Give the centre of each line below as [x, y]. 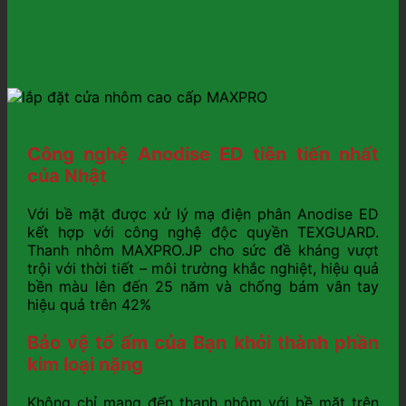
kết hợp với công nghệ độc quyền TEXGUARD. [203, 232]
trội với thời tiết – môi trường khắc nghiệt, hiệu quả [203, 269]
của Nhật [67, 176]
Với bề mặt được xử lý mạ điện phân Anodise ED [203, 214]
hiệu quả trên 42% [89, 305]
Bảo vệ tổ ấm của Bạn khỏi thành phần [203, 343]
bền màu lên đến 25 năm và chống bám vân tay [203, 287]
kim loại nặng [85, 365]
